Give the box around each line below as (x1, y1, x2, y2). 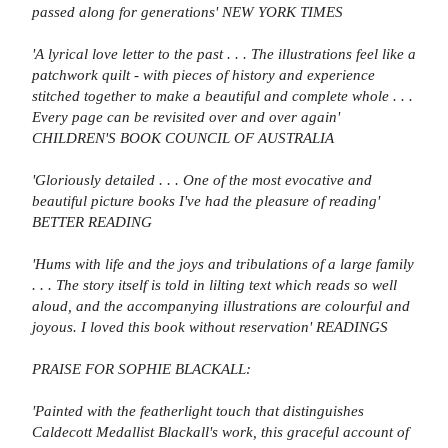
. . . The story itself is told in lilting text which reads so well (32, 276, 397, 294)
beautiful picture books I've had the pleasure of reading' (32, 192, 380, 210)
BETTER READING (32, 213, 152, 231)
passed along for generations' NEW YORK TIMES (32, 3, 343, 21)
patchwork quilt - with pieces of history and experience (32, 66, 375, 84)
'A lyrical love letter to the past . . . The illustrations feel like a (32, 45, 416, 63)
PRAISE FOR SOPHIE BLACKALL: (32, 360, 251, 378)
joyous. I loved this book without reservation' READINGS (32, 318, 388, 336)
